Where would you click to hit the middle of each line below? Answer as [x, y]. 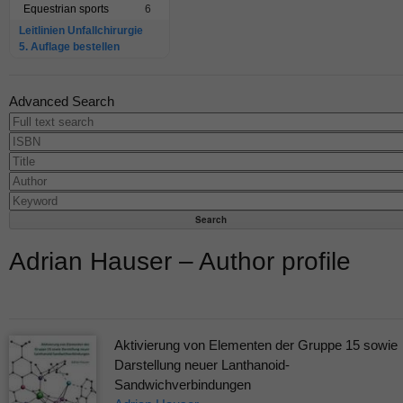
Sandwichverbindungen [182, 385]
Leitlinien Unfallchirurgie [81, 31]
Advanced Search [62, 102]
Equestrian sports [66, 9]
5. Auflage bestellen [69, 47]
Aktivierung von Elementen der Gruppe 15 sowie [255, 345]
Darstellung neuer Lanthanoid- [201, 365]
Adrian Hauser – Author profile [180, 262]
